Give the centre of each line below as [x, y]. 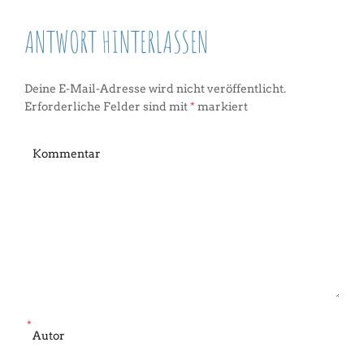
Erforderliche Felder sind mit [107, 106]
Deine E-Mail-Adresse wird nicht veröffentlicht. [155, 89]
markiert [221, 106]
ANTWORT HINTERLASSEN [117, 41]
